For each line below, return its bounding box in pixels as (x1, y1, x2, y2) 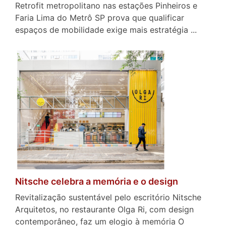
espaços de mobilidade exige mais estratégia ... (15, 24, 197, 35)
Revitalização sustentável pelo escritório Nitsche (15, 192, 201, 202)
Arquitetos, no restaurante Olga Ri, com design (15, 204, 194, 214)
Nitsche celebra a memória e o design (15, 176, 178, 187)
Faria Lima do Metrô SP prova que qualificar (15, 12, 184, 23)
